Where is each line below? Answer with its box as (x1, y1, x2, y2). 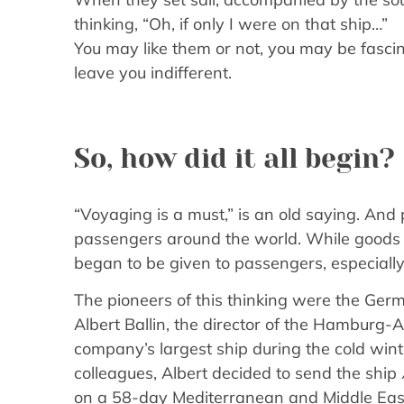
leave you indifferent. (74, 61, 232, 83)
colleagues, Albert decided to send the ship (74, 363, 401, 384)
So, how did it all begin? (74, 143, 395, 175)
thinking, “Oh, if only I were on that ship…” (74, 13, 388, 34)
